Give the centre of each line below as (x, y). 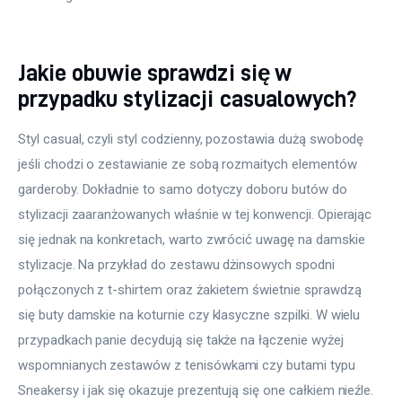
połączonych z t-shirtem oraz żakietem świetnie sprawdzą (192, 289)
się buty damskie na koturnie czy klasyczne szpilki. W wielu (191, 315)
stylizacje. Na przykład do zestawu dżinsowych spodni (178, 264)
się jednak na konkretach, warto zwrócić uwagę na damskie (193, 239)
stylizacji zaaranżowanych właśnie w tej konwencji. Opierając (197, 214)
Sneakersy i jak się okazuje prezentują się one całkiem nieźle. (198, 390)
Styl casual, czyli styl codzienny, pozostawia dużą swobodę (193, 139)
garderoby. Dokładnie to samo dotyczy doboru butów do (184, 189)
